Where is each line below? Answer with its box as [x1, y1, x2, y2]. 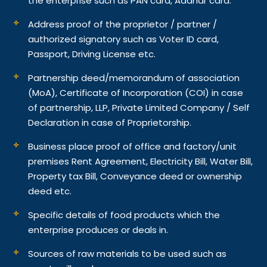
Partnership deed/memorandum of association [28, 71, 240, 84]
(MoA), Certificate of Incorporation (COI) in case [28, 86, 244, 99]
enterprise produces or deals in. [28, 223, 169, 236]
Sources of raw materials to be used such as [28, 247, 227, 260]
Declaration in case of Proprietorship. [28, 116, 192, 129]
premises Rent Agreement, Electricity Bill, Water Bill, [28, 154, 253, 167]
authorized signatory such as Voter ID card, [28, 32, 219, 45]
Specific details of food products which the [28, 208, 221, 221]
